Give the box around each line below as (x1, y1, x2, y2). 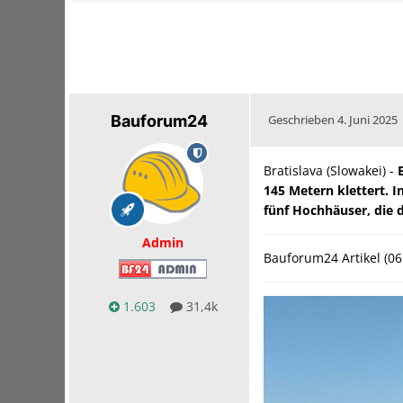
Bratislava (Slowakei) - (264, 162, 398, 180)
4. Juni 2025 (337, 112, 398, 129)
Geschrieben (268, 112, 337, 129)
